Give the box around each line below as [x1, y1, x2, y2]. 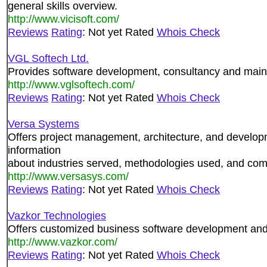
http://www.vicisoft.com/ [8, 13, 119, 25]
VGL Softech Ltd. [8, 52, 89, 64]
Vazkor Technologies [8, 209, 106, 222]
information [8, 144, 61, 156]
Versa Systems [8, 117, 79, 130]
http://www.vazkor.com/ [8, 235, 117, 248]
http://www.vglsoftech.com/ [8, 78, 135, 91]
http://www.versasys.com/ [8, 170, 129, 182]
